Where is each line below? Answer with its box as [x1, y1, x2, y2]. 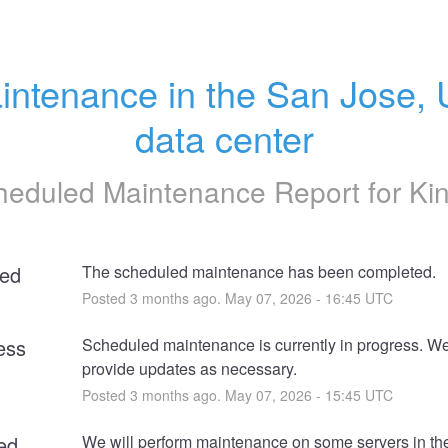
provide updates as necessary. [81, 356, 297, 380]
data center [134, 112, 314, 163]
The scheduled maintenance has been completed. [81, 259, 436, 283]
